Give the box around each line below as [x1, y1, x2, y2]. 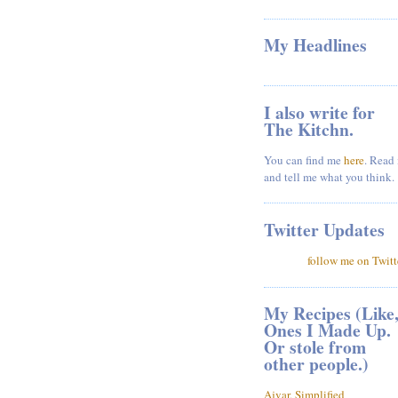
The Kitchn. [264, 115, 354, 142]
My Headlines [264, 32, 367, 59]
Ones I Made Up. [264, 317, 391, 343]
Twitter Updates [264, 216, 385, 243]
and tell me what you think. [264, 168, 394, 185]
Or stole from [264, 334, 366, 360]
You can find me [264, 151, 344, 168]
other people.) [264, 351, 369, 377]
